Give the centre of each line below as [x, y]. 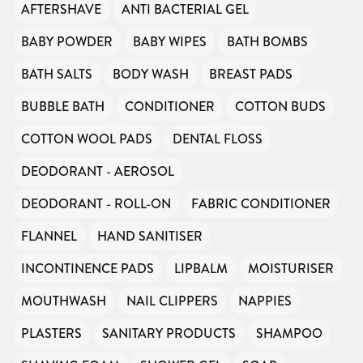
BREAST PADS [251, 74]
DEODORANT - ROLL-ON [96, 203]
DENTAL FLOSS [218, 139]
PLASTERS [51, 333]
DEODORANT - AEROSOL [98, 171]
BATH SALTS [57, 74]
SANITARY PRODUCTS [169, 333]
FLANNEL [49, 236]
